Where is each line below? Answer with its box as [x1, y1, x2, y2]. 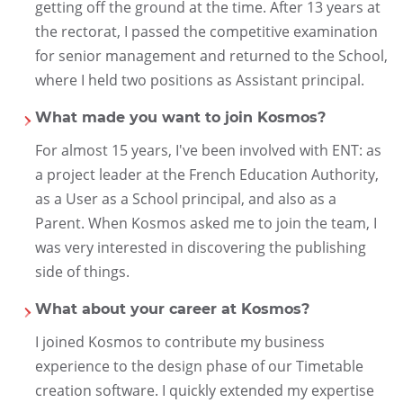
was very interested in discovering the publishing [34, 237, 366, 257]
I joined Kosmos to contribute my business [34, 331, 325, 352]
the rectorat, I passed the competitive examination [34, 21, 378, 41]
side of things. [34, 261, 130, 282]
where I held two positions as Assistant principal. [34, 69, 364, 90]
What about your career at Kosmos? [34, 300, 309, 318]
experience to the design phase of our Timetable [34, 355, 363, 376]
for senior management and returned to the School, [34, 45, 388, 66]
